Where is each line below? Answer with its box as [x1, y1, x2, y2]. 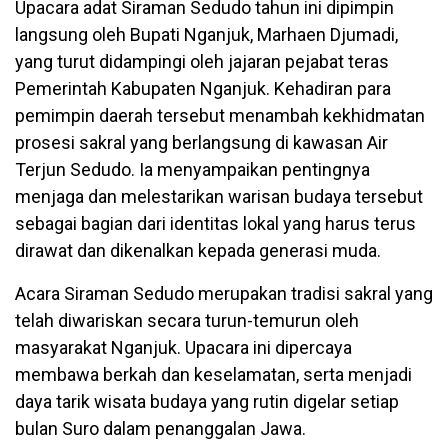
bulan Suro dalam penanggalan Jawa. [15, 417, 306, 439]
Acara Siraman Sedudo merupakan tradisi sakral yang [15, 282, 433, 304]
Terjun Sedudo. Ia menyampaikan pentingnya [15, 158, 370, 180]
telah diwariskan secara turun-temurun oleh [15, 309, 359, 331]
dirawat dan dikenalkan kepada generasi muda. [15, 239, 381, 261]
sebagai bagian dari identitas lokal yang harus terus [15, 212, 416, 234]
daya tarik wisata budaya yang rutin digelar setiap [15, 390, 399, 412]
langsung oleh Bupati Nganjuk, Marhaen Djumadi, [15, 23, 398, 45]
